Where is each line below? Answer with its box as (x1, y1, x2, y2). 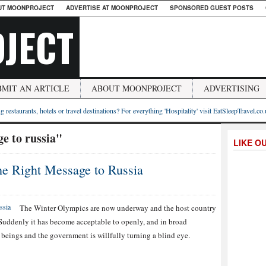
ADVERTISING (204, 83, 259, 94)
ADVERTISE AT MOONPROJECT (66, 4, 158, 12)
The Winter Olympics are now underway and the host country (20, 202, 216, 213)
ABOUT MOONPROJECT (91, 83, 182, 94)
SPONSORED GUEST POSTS (170, 4, 254, 12)
